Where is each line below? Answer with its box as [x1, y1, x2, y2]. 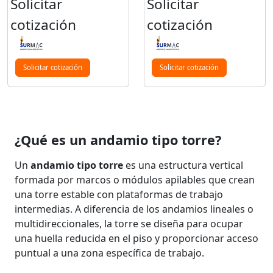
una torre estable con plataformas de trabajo [15, 187, 223, 201]
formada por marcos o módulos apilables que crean [15, 172, 255, 186]
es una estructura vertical [123, 158, 243, 172]
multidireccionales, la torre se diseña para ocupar [15, 216, 243, 230]
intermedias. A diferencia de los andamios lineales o [15, 202, 253, 216]
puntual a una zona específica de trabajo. [15, 246, 204, 260]
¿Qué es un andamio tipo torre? [15, 130, 221, 149]
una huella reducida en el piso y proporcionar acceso [15, 231, 258, 245]
